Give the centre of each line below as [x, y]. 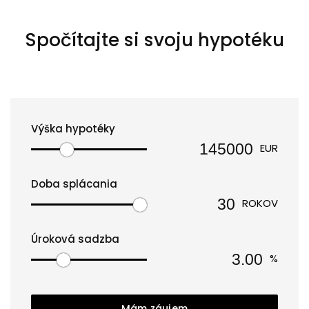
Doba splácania [74, 184]
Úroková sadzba [75, 239]
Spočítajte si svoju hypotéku [154, 40]
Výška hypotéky [73, 129]
